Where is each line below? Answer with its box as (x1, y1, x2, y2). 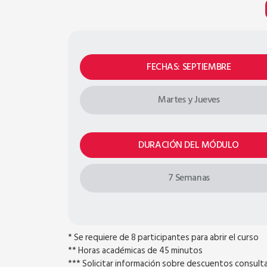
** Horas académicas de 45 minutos (68, 243, 203, 258)
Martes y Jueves (157, 92, 220, 107)
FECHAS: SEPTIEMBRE (147, 59, 231, 74)
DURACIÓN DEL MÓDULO (138, 137, 239, 153)
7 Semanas (167, 170, 210, 185)
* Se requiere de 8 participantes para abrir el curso (68, 230, 259, 245)
